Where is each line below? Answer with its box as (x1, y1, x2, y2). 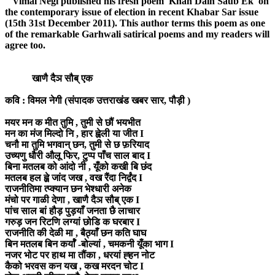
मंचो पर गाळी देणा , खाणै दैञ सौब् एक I (5, 195, 139, 206)
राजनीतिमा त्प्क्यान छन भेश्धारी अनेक (5, 184, 131, 195)
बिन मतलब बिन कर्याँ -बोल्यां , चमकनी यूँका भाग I (5, 239, 174, 250)
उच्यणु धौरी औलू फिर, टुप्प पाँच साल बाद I (5, 150, 150, 161)
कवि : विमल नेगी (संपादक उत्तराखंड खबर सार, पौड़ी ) (5, 95, 190, 106)
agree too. (5, 40, 45, 51)
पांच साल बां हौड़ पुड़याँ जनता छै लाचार (5, 206, 140, 217)
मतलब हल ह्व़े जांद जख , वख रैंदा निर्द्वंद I (5, 172, 142, 184)
